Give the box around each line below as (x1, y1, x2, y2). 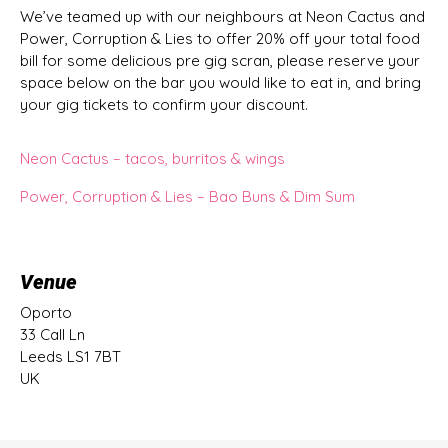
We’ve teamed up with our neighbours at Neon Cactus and (20, 6, 425, 26)
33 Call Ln (20, 324, 85, 344)
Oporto (20, 302, 72, 322)
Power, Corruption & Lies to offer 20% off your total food (20, 28, 420, 48)
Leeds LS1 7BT (20, 346, 121, 366)
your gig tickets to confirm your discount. (20, 94, 308, 114)
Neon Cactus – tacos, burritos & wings (20, 148, 285, 168)
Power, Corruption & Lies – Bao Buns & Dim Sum (20, 186, 355, 206)
